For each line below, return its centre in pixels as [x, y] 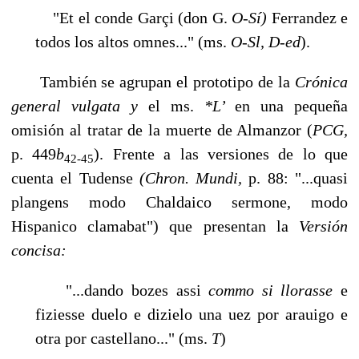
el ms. [176, 105]
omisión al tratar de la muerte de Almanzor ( [162, 129]
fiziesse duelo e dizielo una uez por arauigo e [192, 314]
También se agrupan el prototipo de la [153, 81]
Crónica [321, 81]
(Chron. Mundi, [194, 177]
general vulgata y [80, 105]
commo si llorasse [275, 290]
